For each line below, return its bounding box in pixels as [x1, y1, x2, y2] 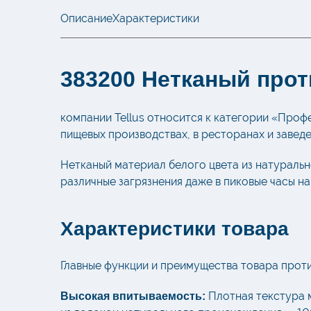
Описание [60, 12, 112, 26]
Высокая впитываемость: [60, 290, 205, 303]
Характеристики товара [60, 218, 289, 240]
